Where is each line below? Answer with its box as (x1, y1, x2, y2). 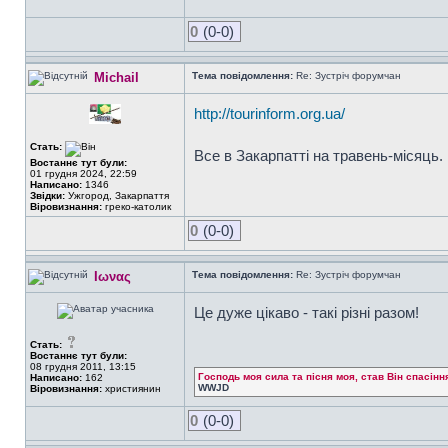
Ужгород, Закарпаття (65, 190, 169, 201)
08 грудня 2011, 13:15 (30, 361, 136, 372)
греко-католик (102, 201, 171, 212)
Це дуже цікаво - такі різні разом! (194, 304, 419, 321)
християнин (102, 383, 161, 394)
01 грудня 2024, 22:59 (30, 168, 137, 179)
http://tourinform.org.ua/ (194, 105, 345, 122)
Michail (94, 70, 139, 85)
